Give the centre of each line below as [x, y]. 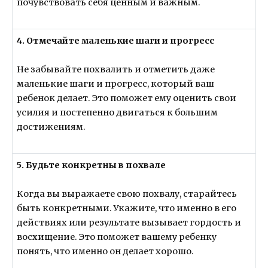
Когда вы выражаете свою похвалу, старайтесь [127, 194]
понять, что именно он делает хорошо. [106, 252]
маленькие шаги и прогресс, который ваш [116, 84]
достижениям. [51, 127]
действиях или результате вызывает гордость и [129, 223]
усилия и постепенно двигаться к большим [118, 113]
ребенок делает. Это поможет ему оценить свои [127, 98]
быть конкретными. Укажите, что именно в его [127, 208]
